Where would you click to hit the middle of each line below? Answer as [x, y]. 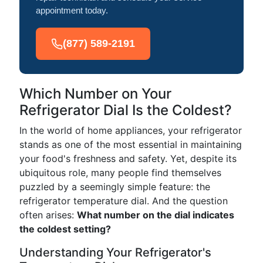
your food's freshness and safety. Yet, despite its [128, 159]
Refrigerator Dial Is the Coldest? [126, 110]
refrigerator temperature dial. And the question [124, 201]
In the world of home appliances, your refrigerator [131, 130]
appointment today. [72, 10]
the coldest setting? [65, 229]
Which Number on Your [95, 94]
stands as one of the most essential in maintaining [131, 144]
